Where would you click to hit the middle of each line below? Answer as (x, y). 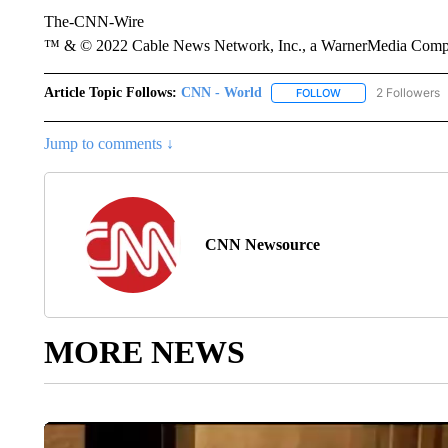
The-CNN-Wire (93, 21)
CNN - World (221, 92)
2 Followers (407, 92)
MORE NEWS (144, 352)
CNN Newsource (262, 245)
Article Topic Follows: (110, 92)
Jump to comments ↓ (108, 144)
